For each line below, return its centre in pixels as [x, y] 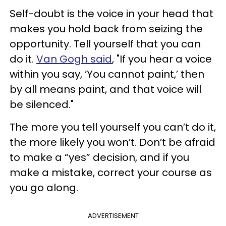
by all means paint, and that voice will [105, 89]
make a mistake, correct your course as [111, 172]
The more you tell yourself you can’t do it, [113, 127]
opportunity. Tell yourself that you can [105, 44]
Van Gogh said [74, 59]
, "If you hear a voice [162, 59]
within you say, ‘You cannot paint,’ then [107, 74]
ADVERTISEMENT [113, 215]
